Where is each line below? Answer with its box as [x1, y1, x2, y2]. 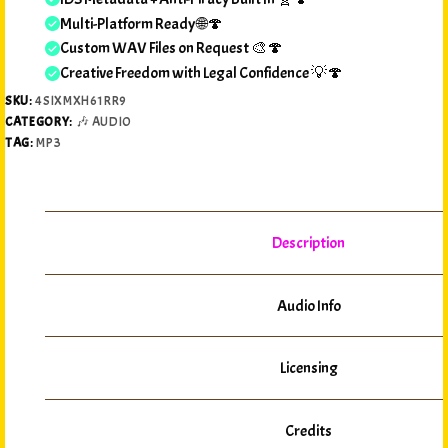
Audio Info [276, 295, 341, 316]
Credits [285, 420, 332, 441]
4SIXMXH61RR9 [35, 93, 128, 110]
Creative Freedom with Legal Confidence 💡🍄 [60, 63, 343, 84]
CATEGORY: [5, 114, 76, 131]
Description [272, 233, 345, 254]
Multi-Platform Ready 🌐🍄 [60, 13, 223, 34]
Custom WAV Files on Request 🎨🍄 [60, 38, 283, 59]
